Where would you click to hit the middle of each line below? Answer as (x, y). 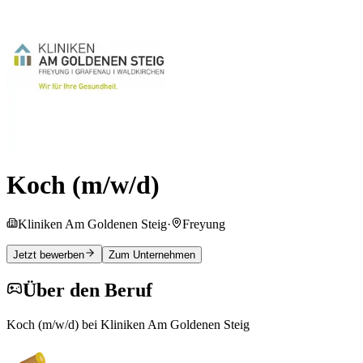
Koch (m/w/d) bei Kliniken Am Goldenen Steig (128, 324)
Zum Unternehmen (152, 255)
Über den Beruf (88, 290)
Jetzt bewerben (49, 255)
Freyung (204, 224)
